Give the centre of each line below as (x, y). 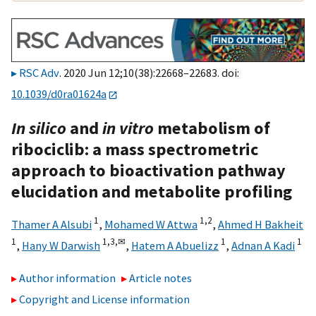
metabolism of (212, 128)
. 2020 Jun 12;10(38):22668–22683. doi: (149, 73)
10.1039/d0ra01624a (59, 94)
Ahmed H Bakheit (261, 224)
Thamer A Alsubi (51, 224)
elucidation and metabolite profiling (152, 191)
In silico (39, 128)
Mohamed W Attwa (151, 224)
